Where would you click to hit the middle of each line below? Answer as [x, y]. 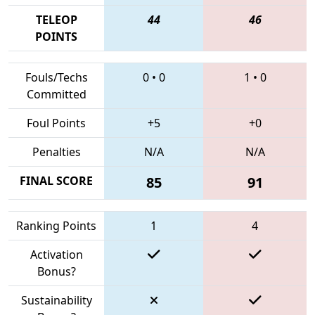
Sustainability [56, 300]
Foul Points [56, 123]
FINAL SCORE [56, 180]
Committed [56, 94]
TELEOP [56, 19]
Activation [56, 254]
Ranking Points [56, 225]
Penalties [56, 152]
